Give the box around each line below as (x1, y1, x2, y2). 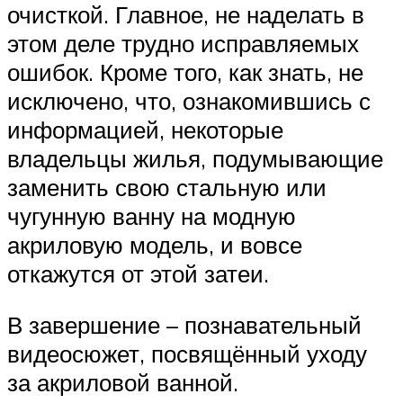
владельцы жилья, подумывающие (7, 143, 383, 173)
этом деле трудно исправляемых (7, 28, 359, 58)
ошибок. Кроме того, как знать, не (7, 57, 363, 86)
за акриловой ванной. (7, 368, 238, 398)
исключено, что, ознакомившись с (7, 85, 371, 115)
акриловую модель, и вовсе (7, 229, 302, 259)
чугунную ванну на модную (7, 201, 296, 230)
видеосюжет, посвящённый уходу (7, 339, 367, 369)
